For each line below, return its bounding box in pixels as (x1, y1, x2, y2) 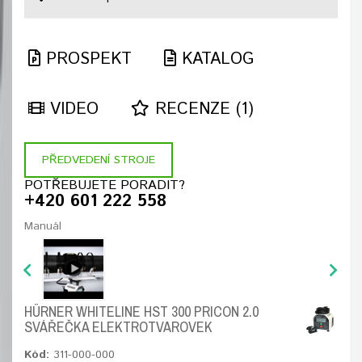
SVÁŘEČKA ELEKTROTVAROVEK (24, 317, 213, 337)
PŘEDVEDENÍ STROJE (42, 152, 155, 168)
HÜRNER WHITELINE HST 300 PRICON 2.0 (24, 301, 259, 322)
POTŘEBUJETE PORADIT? (24, 176, 185, 195)
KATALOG (176, 48, 254, 71)
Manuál (24, 218, 61, 234)
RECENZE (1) (149, 98, 254, 121)
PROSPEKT (40, 48, 132, 71)
